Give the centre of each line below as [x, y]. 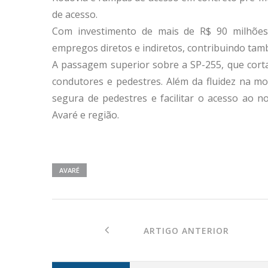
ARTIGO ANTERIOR [169, 230]
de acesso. [75, 14]
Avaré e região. [86, 115]
